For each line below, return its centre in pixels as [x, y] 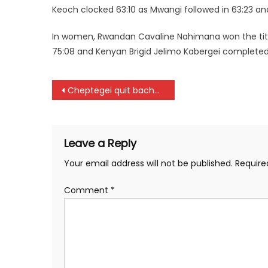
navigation [100, 114]
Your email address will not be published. [148, 163]
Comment [87, 190]
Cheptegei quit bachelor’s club [111, 90]
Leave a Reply [100, 143]
